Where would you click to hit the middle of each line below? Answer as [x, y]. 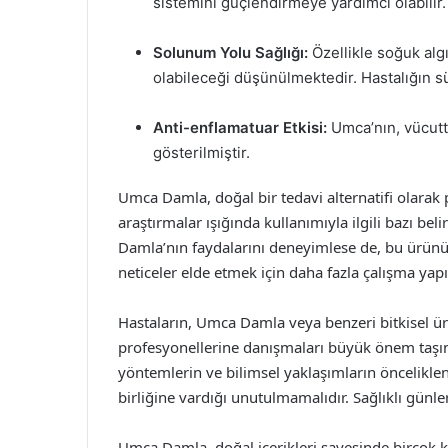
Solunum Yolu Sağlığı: [230, 52]
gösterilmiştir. [201, 152]
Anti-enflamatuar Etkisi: [240, 127]
